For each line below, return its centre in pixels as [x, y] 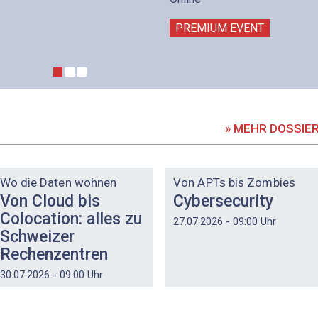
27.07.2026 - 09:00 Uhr [225, 222]
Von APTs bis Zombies [234, 183]
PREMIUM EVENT [220, 28]
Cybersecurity [223, 201]
